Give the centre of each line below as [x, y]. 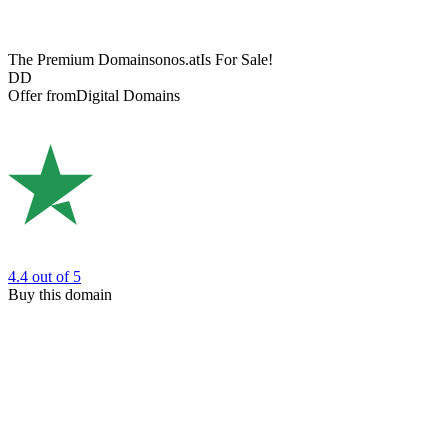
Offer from [42, 96]
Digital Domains [128, 96]
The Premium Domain [78, 60]
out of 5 [56, 276]
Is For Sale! [236, 60]
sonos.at [174, 60]
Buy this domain [60, 294]
